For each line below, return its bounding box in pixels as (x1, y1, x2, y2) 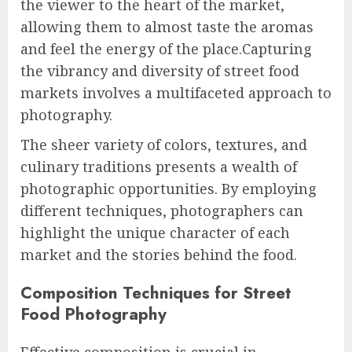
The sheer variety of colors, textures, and (20, 134, 307, 154)
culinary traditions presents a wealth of (20, 156, 297, 176)
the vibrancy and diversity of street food (20, 60, 299, 80)
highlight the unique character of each (20, 222, 290, 242)
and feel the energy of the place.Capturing (20, 38, 312, 58)
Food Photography (20, 301, 167, 326)
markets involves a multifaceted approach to (20, 82, 332, 102)
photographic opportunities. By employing (20, 178, 317, 198)
